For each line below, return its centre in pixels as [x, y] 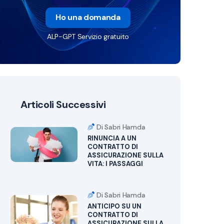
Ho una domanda [88, 17]
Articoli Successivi [63, 104]
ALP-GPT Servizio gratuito [88, 36]
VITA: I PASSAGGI [115, 164]
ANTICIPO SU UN [114, 206]
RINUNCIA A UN [112, 138]
